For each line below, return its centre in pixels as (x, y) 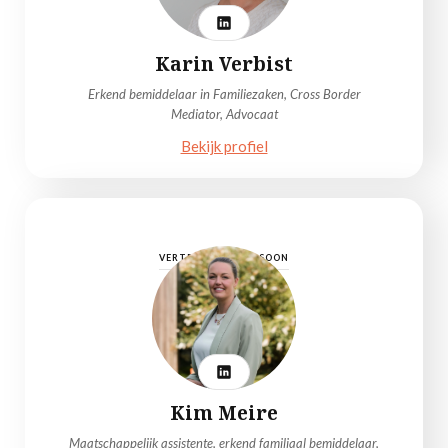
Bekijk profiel (224, 146)
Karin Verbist (224, 64)
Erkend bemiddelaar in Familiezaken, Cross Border (224, 94)
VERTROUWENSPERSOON (224, 257)
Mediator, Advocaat (224, 114)
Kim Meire (224, 413)
